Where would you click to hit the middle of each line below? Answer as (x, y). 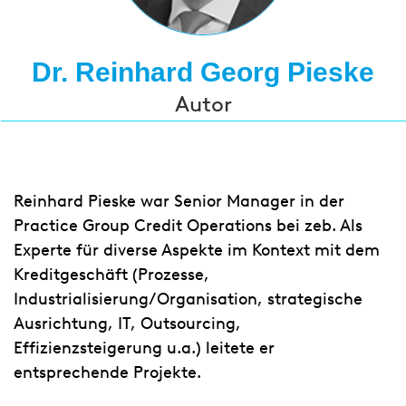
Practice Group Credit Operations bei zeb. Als (188, 226)
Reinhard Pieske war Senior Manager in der (179, 201)
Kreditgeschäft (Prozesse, (111, 275)
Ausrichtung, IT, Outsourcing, (127, 324)
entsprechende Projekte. (107, 372)
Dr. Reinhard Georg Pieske (203, 72)
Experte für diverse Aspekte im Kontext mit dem (197, 250)
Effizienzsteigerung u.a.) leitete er (144, 348)
